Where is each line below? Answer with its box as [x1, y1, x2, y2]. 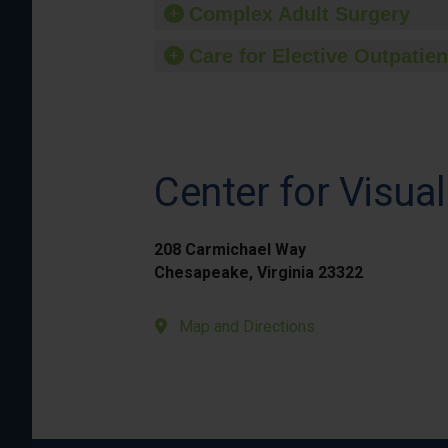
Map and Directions [179, 317, 315, 336]
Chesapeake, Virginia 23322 [154, 263, 363, 282]
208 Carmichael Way [154, 240, 306, 259]
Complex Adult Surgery [189, 3, 410, 25]
